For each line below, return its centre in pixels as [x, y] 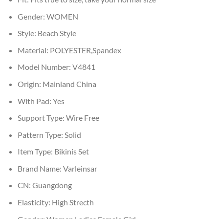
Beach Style [57, 33]
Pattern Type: [41, 134]
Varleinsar [80, 168]
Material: [33, 50]
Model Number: [45, 67]
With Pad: [35, 101]
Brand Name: [40, 168]
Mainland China [69, 84]
